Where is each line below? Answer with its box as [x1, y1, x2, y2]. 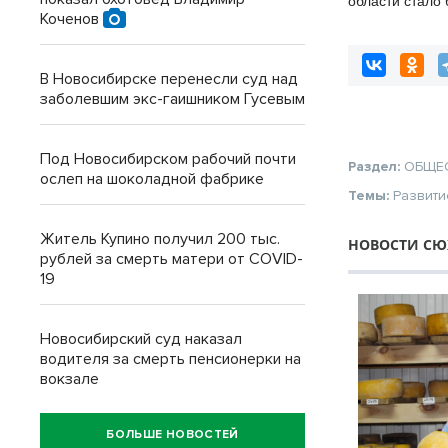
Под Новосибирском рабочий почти [40, 149, 296, 169]
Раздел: [348, 158, 405, 176]
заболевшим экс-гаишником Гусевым [40, 89, 305, 109]
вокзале [40, 369, 99, 389]
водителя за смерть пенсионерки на [40, 349, 301, 369]
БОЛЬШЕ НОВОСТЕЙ [106, 426, 239, 442]
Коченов [40, 9, 103, 29]
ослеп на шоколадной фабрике [40, 169, 264, 189]
